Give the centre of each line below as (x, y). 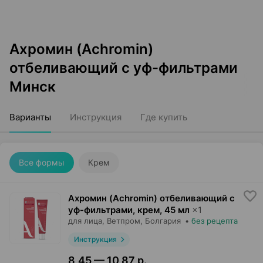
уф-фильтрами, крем (114, 210)
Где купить (164, 117)
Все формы (42, 162)
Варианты (30, 117)
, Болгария (161, 221)
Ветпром (124, 221)
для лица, (86, 221)
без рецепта (215, 221)
